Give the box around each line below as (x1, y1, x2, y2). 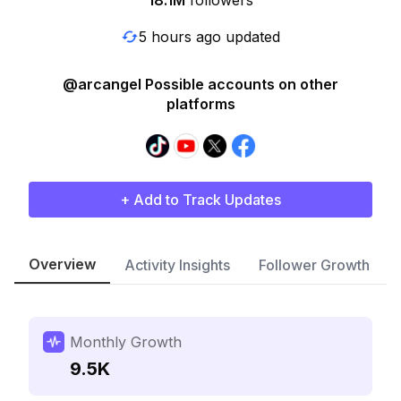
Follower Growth (259, 256, 370, 274)
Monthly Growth (70, 333, 182, 351)
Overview (29, 255, 96, 273)
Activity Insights (124, 256, 230, 274)
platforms (166, 95, 235, 113)
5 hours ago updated (139, 27, 280, 46)
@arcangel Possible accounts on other (63, 75, 338, 93)
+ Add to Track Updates (120, 191, 281, 209)
